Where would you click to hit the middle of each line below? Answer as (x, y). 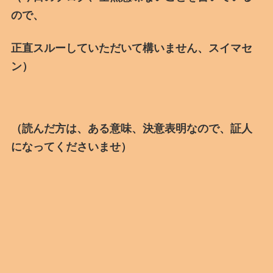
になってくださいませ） (76, 147)
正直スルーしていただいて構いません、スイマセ (131, 48)
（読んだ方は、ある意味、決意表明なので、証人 (131, 128)
